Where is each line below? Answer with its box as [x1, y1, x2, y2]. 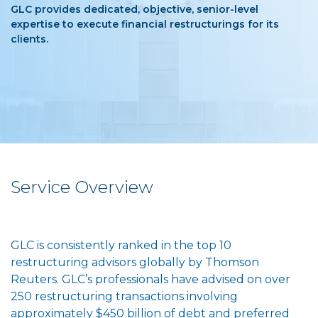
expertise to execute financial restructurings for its [11, 18, 279, 31]
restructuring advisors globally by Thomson [11, 256, 259, 269]
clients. [11, 33, 48, 45]
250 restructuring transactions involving [11, 290, 238, 303]
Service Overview [11, 177, 153, 197]
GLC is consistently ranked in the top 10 [11, 238, 231, 252]
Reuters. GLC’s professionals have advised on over [11, 273, 290, 286]
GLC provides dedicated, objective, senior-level [11, 3, 258, 16]
